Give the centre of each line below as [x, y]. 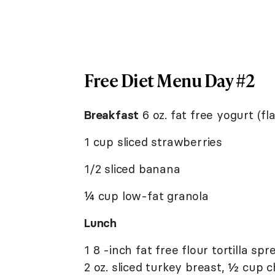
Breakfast [112, 114]
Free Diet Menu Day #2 [170, 80]
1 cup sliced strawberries [153, 141]
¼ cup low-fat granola [146, 196]
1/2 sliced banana [132, 168]
